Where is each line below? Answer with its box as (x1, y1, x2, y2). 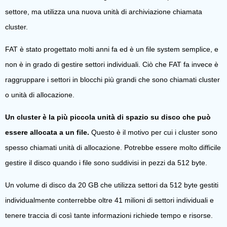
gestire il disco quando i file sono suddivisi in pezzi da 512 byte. (5, 159, 207, 167)
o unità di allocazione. (5, 91, 74, 99)
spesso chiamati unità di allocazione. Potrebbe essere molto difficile (5, 143, 221, 152)
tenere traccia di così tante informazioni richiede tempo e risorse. (5, 211, 213, 220)
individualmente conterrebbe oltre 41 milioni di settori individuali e (5, 196, 214, 205)
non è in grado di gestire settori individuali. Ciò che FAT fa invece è (5, 60, 218, 69)
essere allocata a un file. (5, 128, 89, 137)
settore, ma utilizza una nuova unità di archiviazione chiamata (5, 8, 202, 16)
